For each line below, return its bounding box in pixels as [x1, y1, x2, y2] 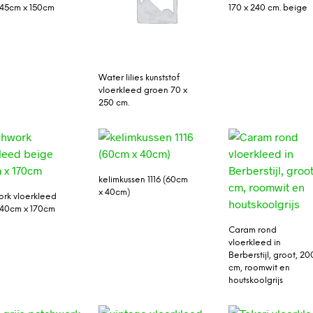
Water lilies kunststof [98, 73, 180, 83]
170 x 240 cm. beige [228, 3, 308, 13]
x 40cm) [98, 187, 130, 197]
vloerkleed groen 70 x [98, 86, 187, 96]
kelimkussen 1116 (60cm [98, 175, 188, 184]
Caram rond [228, 225, 277, 235]
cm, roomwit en [228, 263, 291, 272]
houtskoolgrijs [228, 275, 284, 285]
